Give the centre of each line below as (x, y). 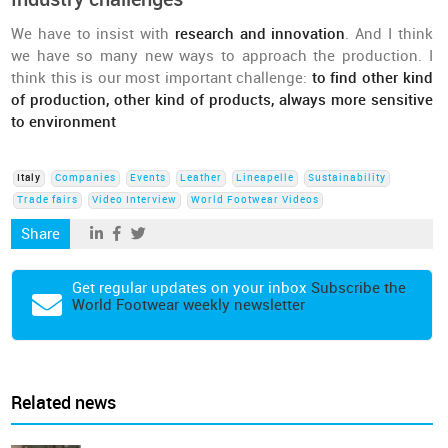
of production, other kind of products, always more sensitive (222, 100)
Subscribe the (359, 288)
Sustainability (347, 178)
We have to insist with (93, 34)
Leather (201, 178)
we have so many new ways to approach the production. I (222, 56)
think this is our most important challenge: (159, 78)
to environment (64, 122)
